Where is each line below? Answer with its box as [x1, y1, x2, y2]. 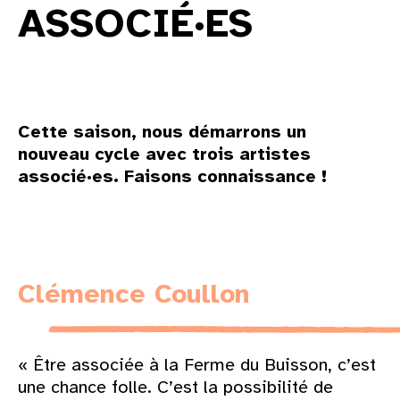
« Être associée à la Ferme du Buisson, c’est [18, 353, 376, 376]
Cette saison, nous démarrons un [18, 121, 306, 144]
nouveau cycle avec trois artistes [18, 143, 311, 166]
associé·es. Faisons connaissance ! [18, 165, 327, 188]
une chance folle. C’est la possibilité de [18, 375, 333, 398]
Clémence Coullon [18, 277, 250, 312]
